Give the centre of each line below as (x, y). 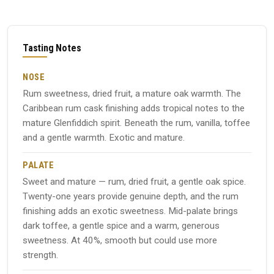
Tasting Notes (52, 48)
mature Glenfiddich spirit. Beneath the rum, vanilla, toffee (136, 123)
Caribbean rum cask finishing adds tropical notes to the (134, 108)
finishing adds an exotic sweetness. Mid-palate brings (130, 211)
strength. (40, 255)
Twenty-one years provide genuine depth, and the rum (131, 196)
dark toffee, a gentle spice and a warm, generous (121, 225)
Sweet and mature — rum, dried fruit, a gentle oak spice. (134, 181)
